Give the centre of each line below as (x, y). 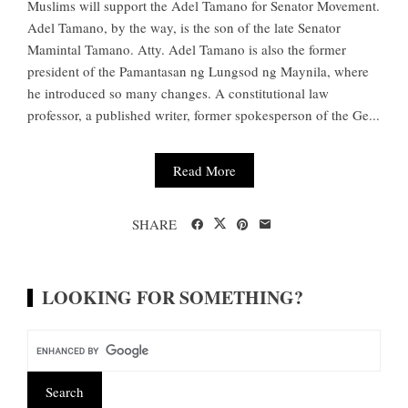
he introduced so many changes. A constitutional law (178, 93)
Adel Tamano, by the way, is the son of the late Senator (184, 28)
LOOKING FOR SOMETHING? (173, 298)
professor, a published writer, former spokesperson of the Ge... (204, 115)
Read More (204, 171)
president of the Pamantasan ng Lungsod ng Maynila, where (198, 71)
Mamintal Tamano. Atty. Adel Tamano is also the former (187, 50)
